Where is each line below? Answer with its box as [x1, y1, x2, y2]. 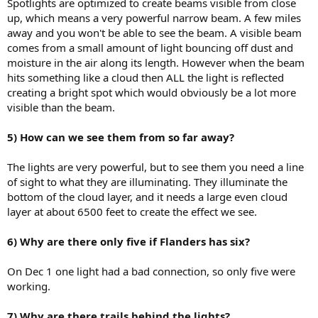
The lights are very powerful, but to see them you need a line [7, 160, 304, 175]
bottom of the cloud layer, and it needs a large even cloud [7, 190, 287, 204]
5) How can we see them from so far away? [7, 130, 234, 145]
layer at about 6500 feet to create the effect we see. [7, 204, 257, 219]
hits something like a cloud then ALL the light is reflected [7, 70, 284, 85]
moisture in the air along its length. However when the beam [7, 55, 305, 70]
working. [7, 279, 50, 294]
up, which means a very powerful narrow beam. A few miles [7, 11, 301, 26]
